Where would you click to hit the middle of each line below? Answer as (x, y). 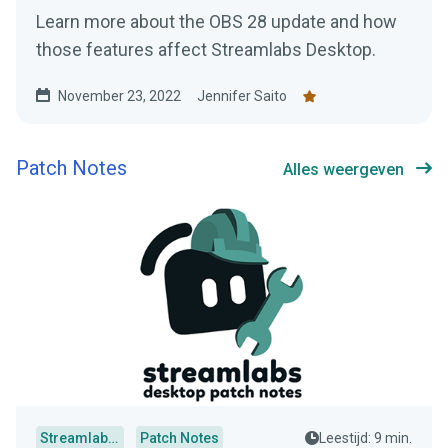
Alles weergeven (343, 170)
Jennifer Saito (242, 96)
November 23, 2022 (119, 96)
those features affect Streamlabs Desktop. (206, 50)
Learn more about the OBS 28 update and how (216, 22)
